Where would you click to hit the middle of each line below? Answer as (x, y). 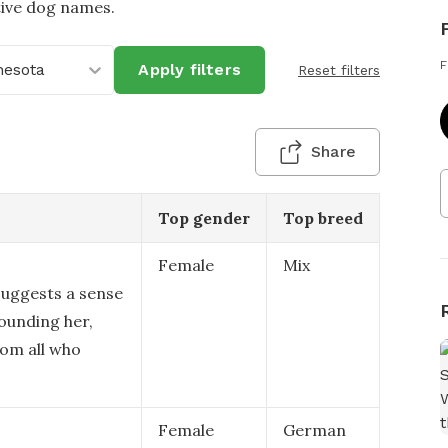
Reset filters (339, 70)
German (314, 430)
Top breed (323, 218)
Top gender (204, 218)
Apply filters (189, 69)
